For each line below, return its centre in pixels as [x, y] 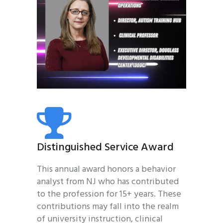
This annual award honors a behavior [106, 170]
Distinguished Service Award [105, 148]
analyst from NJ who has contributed [108, 182]
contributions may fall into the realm [108, 207]
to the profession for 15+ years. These [109, 195]
